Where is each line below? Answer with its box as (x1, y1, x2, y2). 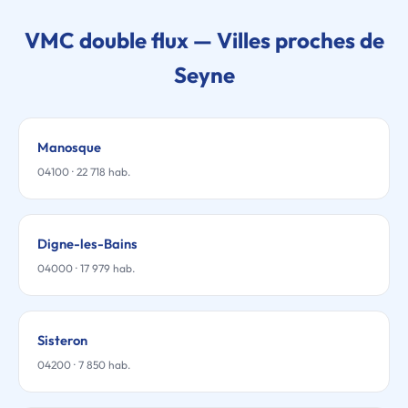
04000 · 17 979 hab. (37, 261, 135, 275)
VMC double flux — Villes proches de (24, 26, 384, 54)
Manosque (37, 138, 101, 156)
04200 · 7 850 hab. (37, 358, 130, 372)
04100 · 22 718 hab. (37, 165, 130, 178)
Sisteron (37, 331, 87, 349)
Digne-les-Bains (37, 235, 138, 252)
